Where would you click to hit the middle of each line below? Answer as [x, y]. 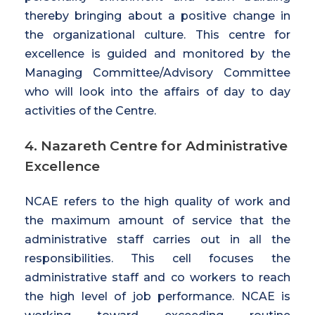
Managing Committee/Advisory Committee [157, 72]
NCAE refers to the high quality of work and [157, 201]
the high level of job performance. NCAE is [157, 296]
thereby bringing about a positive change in [157, 15]
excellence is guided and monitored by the [157, 53]
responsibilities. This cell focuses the [157, 258]
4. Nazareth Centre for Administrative [156, 146]
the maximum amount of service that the [157, 220]
